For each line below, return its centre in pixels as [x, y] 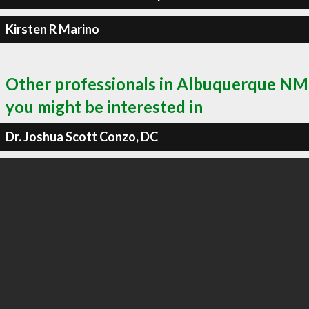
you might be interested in [104, 106]
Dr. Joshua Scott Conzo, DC [81, 137]
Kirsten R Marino [52, 29]
